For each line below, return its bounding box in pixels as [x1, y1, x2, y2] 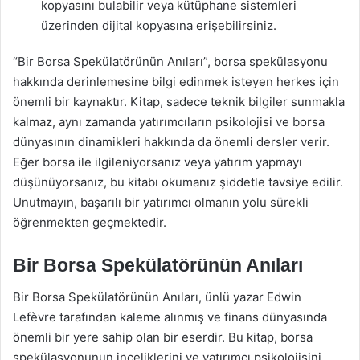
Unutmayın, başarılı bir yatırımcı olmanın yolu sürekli [13, 194, 309, 210]
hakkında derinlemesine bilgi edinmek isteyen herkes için [13, 73, 339, 89]
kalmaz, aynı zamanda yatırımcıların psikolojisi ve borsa [13, 113, 325, 129]
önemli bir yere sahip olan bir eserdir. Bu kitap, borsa [13, 329, 313, 345]
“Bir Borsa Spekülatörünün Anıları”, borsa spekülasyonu [13, 53, 328, 69]
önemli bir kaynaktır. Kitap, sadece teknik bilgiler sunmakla [13, 93, 345, 109]
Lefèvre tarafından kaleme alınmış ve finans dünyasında [13, 309, 327, 325]
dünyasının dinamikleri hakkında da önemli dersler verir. [13, 133, 329, 149]
